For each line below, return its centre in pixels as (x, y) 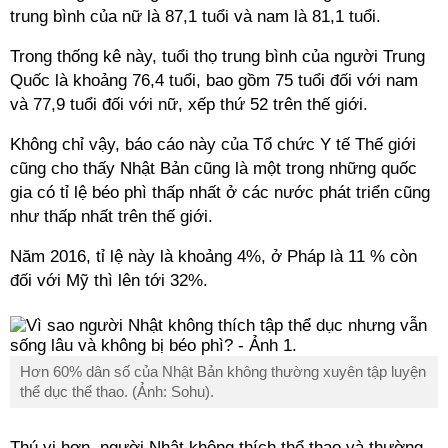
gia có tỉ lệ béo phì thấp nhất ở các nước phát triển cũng (220, 192)
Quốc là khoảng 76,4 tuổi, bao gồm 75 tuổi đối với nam (214, 80)
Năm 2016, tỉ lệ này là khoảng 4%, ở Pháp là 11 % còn (213, 256)
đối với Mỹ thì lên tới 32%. (109, 280)
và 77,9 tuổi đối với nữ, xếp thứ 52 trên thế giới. (189, 104)
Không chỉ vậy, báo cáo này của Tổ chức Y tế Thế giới (213, 144)
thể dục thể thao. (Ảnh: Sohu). (117, 391)
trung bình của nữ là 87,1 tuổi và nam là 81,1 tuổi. (198, 16)
